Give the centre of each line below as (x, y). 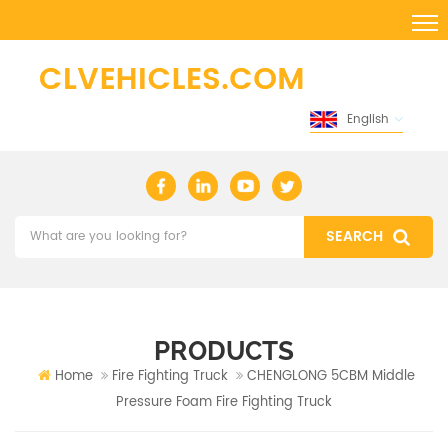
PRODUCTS (224, 350)
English (368, 119)
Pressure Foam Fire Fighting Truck (224, 402)
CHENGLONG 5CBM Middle (330, 376)
